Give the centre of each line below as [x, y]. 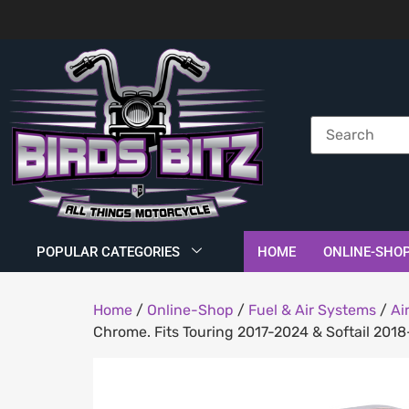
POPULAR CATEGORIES [108, 252]
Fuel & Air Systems [312, 310]
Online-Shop [190, 310]
